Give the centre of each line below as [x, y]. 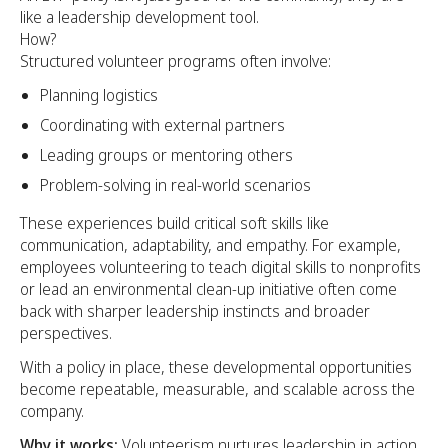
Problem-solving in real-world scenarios [175, 185]
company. [52, 411]
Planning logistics [99, 95]
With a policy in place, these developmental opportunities [216, 367]
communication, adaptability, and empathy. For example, [210, 245]
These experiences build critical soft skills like [174, 223]
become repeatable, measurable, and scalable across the [217, 389]
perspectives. [66, 333]
